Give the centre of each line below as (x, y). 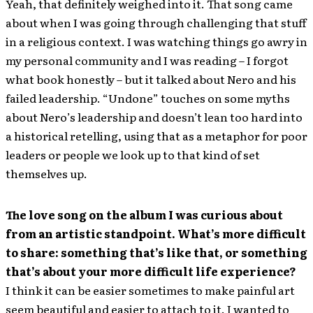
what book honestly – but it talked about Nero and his (151, 79)
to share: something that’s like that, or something (156, 252)
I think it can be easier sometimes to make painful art (150, 290)
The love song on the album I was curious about (144, 214)
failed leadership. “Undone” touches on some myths (148, 98)
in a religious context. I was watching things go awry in (156, 41)
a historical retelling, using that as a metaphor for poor (156, 136)
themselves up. (46, 173)
